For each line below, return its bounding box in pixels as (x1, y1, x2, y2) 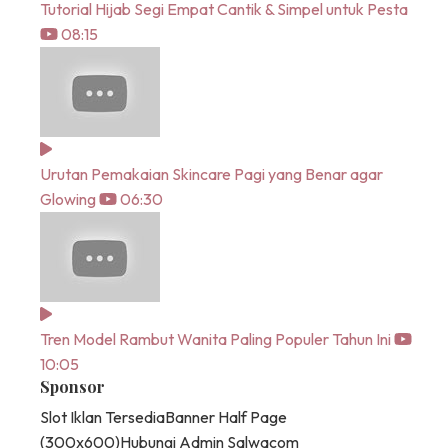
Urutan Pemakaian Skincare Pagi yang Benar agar (40, 164, 383, 185)
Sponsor (40, 376, 105, 398)
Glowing (40, 189, 96, 210)
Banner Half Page (165, 407, 287, 428)
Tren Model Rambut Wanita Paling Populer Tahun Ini (40, 329, 391, 350)
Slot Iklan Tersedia (40, 407, 165, 428)
